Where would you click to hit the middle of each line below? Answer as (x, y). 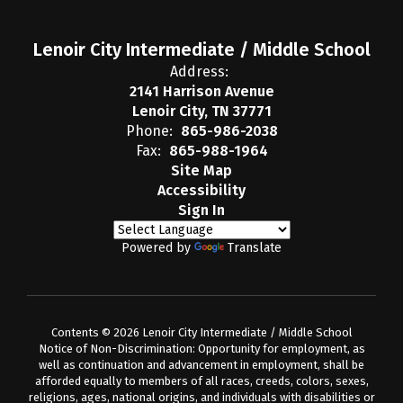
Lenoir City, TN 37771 (201, 111)
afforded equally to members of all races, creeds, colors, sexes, (201, 381)
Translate (255, 247)
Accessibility (201, 190)
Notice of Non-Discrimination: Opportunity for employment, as (201, 348)
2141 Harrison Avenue (201, 91)
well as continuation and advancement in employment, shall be (201, 364)
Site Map (201, 170)
